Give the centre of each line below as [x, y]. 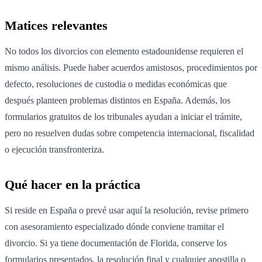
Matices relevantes [56, 26]
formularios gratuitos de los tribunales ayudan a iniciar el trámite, [123, 117]
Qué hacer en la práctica [73, 185]
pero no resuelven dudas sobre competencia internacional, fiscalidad [130, 133]
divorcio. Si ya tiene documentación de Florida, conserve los [116, 243]
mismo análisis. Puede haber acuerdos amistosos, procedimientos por [131, 68]
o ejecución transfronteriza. [54, 150]
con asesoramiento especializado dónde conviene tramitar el [114, 227]
